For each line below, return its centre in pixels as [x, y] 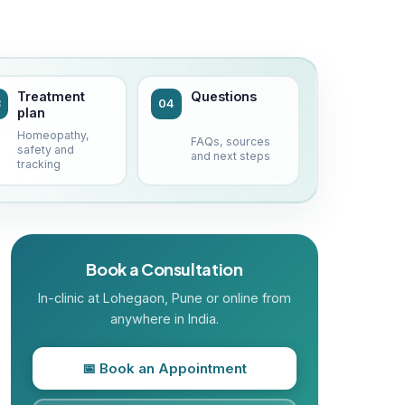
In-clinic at [71, 298]
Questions [223, 96]
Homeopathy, [54, 135]
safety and [46, 150]
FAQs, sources [230, 141]
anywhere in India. [165, 319]
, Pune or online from [228, 298]
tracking [39, 164]
